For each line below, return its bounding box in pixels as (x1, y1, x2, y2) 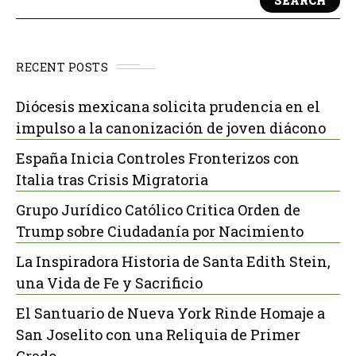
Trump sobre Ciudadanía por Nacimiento (16, 221, 304, 241)
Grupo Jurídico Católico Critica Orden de (16, 199, 300, 219)
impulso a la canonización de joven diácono (16, 118, 326, 137)
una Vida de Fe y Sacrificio (16, 273, 203, 292)
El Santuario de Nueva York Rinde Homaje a (16, 303, 325, 323)
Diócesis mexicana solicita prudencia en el (16, 96, 320, 116)
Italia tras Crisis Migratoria (16, 169, 208, 189)
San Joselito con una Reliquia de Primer (16, 324, 300, 344)
